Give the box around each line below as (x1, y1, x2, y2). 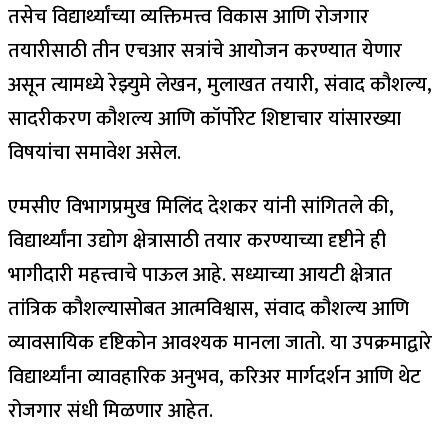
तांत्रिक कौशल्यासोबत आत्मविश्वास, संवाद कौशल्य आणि (8, 291, 409, 326)
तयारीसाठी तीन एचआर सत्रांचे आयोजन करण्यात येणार (8, 33, 402, 68)
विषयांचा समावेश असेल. (8, 135, 181, 170)
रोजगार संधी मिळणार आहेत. (8, 393, 213, 428)
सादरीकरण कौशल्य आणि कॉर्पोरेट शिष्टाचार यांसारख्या (8, 101, 401, 136)
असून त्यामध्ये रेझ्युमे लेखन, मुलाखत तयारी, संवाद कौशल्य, (8, 67, 432, 102)
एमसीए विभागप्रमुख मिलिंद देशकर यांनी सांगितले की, (8, 189, 394, 224)
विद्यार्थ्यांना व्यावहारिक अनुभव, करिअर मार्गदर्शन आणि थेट (8, 359, 421, 394)
